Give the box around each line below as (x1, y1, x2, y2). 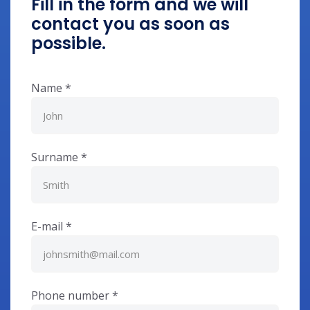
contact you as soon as (31, 12, 230, 35)
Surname (31, 149, 81, 165)
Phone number (31, 287, 112, 303)
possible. (31, 31, 106, 55)
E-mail (31, 218, 66, 234)
